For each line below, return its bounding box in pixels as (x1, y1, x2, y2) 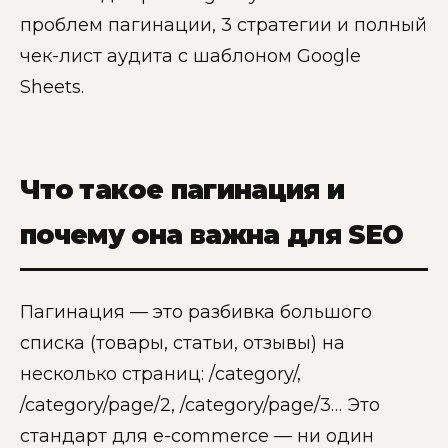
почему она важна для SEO (20, 219, 404, 252)
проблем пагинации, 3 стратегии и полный (20, 14, 427, 37)
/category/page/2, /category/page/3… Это (20, 394, 380, 417)
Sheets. (20, 76, 84, 99)
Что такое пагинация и (20, 174, 345, 207)
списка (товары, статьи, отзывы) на (20, 332, 345, 355)
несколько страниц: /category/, (20, 363, 301, 386)
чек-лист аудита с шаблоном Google (20, 45, 361, 68)
